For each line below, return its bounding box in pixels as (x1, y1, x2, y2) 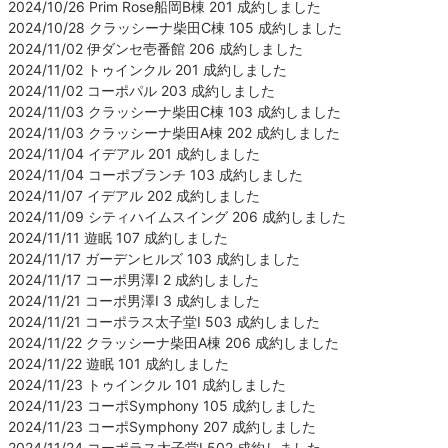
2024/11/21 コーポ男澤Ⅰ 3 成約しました (8, 291, 260, 309)
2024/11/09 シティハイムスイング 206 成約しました (8, 207, 346, 225)
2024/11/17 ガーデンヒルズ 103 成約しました (8, 249, 300, 267)
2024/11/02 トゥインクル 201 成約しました (8, 60, 287, 78)
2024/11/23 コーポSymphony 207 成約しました (8, 417, 316, 435)
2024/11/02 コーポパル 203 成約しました (8, 81, 275, 99)
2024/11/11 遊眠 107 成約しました (8, 228, 228, 246)
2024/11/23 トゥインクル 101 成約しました (8, 375, 286, 393)
